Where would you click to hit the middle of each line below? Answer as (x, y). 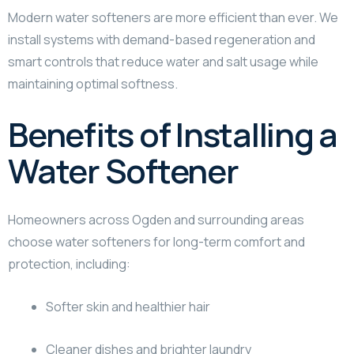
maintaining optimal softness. (93, 83)
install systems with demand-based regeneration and (162, 39)
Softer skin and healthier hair (128, 306)
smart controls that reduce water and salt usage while (163, 61)
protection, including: (69, 264)
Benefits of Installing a (173, 134)
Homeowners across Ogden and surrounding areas (156, 219)
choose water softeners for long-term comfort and (156, 241)
